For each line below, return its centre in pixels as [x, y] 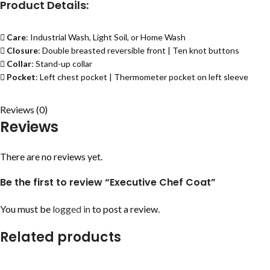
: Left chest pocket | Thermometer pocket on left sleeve [142, 77]
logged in [71, 209]
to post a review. [125, 209]
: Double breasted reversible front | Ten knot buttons [139, 50]
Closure [22, 50]
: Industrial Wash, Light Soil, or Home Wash [106, 37]
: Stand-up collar [62, 64]
